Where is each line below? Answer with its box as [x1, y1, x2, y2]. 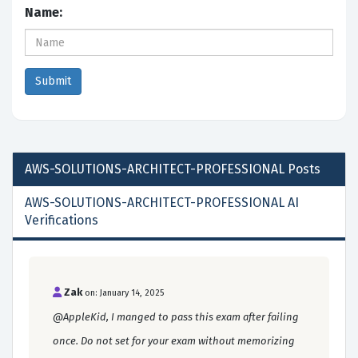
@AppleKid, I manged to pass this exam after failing [53, 311, 299, 324]
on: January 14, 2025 [85, 288, 164, 299]
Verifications [25, 213, 98, 229]
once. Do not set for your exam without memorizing [53, 335, 295, 348]
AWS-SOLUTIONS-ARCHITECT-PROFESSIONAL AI [25, 195, 299, 211]
